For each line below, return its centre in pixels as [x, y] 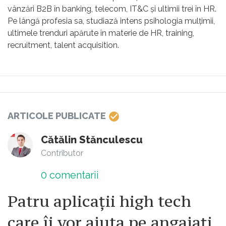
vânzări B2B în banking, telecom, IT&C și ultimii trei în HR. [112, 9]
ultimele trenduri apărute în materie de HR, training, [101, 33]
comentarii [73, 175]
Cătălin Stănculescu [92, 140]
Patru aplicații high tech [99, 202]
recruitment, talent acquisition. [63, 45]
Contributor [62, 153]
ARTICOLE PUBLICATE [58, 116]
